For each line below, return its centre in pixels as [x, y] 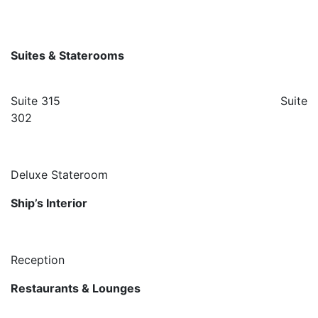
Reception [38, 260]
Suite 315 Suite [159, 101]
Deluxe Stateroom [59, 175]
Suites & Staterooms [67, 55]
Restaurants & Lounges [76, 288]
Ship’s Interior [49, 203]
